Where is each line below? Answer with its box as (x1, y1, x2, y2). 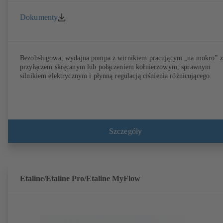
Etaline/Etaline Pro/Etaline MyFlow (20, 174, 140, 184)
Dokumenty (20, 12, 58, 21)
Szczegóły (109, 126, 142, 135)
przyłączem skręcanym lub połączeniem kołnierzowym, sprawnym (20, 63, 211, 71)
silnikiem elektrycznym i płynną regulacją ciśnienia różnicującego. (20, 72, 212, 80)
